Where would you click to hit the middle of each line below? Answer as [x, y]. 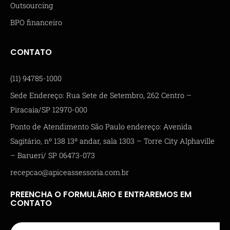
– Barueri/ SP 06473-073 [53, 155]
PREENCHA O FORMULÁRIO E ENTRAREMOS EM [101, 194]
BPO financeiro [36, 22]
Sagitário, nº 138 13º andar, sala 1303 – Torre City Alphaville [112, 141]
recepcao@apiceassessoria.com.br [70, 172]
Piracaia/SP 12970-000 [49, 109]
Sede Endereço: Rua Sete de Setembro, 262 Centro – [101, 95]
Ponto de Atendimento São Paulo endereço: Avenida [101, 126]
